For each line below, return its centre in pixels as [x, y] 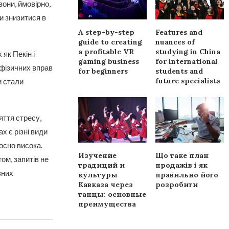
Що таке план [182, 156]
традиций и [102, 165]
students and [179, 71]
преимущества [107, 204]
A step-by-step [107, 32]
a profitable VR [106, 52]
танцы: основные [112, 194]
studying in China [188, 52]
